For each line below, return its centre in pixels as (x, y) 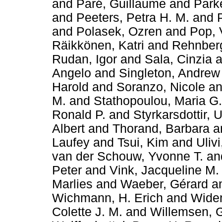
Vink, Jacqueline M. (164, 170)
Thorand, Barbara (161, 128)
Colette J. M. (89, 212)
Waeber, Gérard (164, 184)
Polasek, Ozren (119, 31)
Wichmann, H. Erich (108, 198)
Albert (70, 128)
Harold (70, 87)
